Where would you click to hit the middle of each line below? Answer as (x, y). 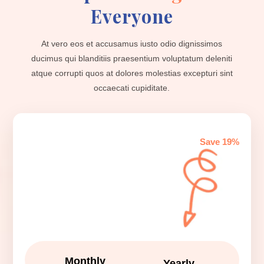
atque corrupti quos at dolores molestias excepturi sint (132, 73)
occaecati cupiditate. (132, 88)
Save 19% (219, 142)
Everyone (132, 16)
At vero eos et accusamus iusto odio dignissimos (132, 44)
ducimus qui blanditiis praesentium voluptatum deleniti (132, 58)
